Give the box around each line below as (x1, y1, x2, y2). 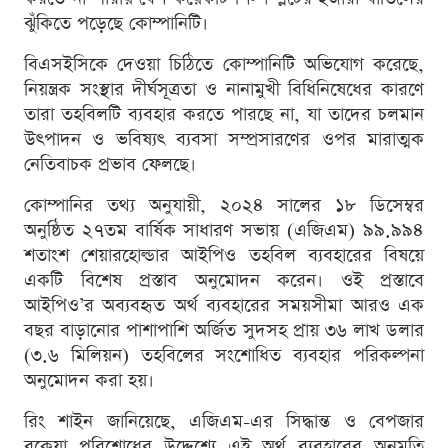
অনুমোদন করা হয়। (24, 367, 154, 393)
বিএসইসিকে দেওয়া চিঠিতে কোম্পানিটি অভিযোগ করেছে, (24, 51, 424, 77)
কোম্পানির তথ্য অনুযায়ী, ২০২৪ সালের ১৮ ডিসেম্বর (24, 192, 424, 218)
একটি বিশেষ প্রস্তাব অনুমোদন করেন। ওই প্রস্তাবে (24, 267, 424, 293)
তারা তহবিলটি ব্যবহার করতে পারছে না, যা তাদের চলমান (24, 101, 424, 127)
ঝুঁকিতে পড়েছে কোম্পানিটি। (24, 10, 208, 36)
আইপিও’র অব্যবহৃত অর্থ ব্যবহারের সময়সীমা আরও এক (24, 292, 424, 318)
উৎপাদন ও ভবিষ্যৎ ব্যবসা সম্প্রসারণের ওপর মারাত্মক (24, 126, 424, 152)
